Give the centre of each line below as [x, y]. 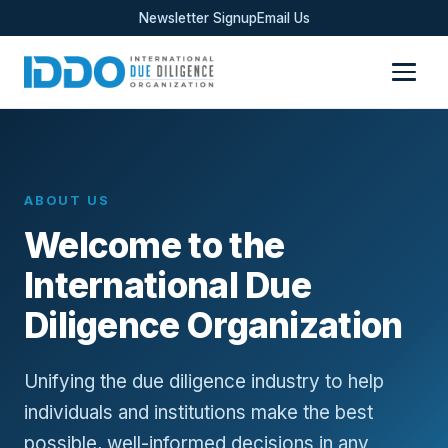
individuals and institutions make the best [198, 412]
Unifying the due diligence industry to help [204, 381]
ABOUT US [67, 200]
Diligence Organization [213, 324]
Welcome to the [154, 244]
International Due [168, 284]
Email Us [283, 18]
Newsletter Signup [197, 18]
